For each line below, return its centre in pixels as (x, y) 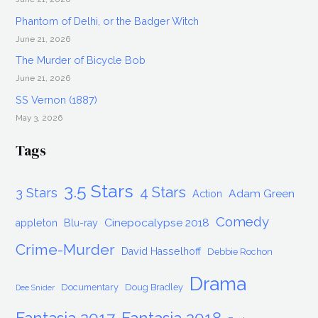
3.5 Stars (99, 191)
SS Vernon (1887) (57, 100)
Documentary (90, 287)
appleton (37, 223)
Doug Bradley (154, 287)
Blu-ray (81, 223)
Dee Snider (35, 287)
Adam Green (262, 193)
